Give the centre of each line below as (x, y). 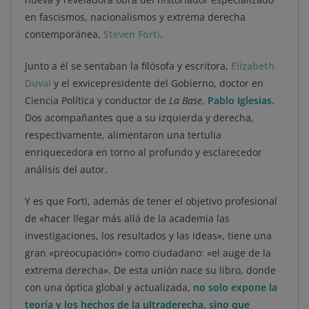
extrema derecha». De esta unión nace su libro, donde (150, 270)
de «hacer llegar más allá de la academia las (127, 219)
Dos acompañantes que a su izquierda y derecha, (139, 118)
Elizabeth (253, 66)
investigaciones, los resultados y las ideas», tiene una (148, 236)
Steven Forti (132, 34)
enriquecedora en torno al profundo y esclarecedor (143, 152)
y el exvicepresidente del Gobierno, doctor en (157, 83)
